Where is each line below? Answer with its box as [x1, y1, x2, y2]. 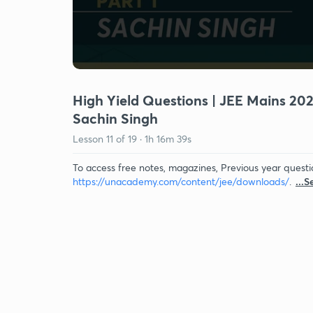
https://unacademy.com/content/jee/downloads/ [73, 175, 289, 188]
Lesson [73, 132, 106, 145]
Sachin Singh [73, 109, 158, 128]
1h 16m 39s [145, 132, 191, 145]
